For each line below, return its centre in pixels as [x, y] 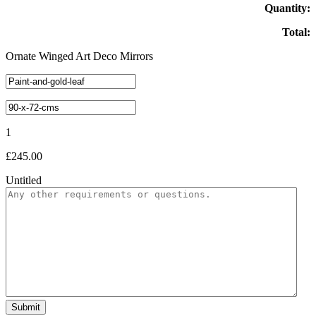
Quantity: [287, 8]
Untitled [24, 181]
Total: [296, 32]
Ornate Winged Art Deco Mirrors [79, 56]
